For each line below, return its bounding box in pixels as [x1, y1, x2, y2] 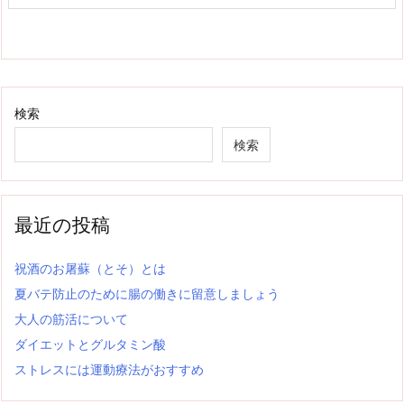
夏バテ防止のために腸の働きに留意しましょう [14, 285, 280, 301]
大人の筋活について [14, 310, 128, 326]
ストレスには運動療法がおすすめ [14, 361, 204, 377]
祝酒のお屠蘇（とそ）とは [14, 260, 166, 276]
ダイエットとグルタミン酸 [14, 335, 166, 352]
